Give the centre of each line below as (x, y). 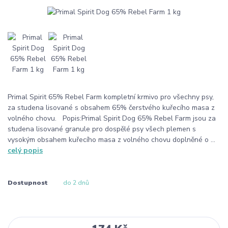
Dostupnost (28, 182)
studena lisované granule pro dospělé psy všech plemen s (102, 129)
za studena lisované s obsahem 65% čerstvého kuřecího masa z (111, 107)
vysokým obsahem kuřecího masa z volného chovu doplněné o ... (111, 139)
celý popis (25, 150)
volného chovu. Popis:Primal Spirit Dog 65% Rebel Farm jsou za (112, 118)
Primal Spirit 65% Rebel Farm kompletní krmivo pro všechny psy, (111, 97)
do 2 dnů (76, 182)
